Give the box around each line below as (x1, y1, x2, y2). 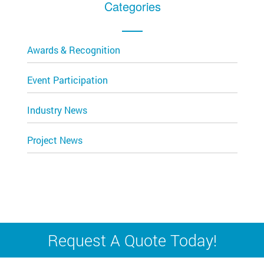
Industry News (27, 104, 87, 116)
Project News (27, 134, 82, 146)
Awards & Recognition (27, 44, 120, 56)
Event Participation (27, 74, 108, 86)
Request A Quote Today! (47, 230, 217, 250)
